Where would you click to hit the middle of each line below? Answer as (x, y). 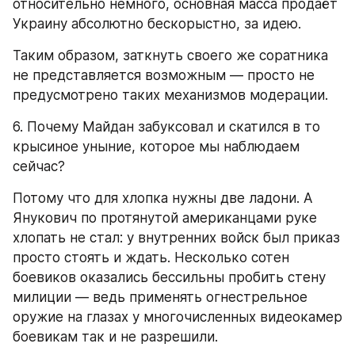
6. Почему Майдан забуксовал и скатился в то (166, 127)
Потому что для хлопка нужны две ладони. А (163, 198)
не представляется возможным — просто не (164, 76)
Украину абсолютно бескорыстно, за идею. (157, 24)
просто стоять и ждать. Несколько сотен (151, 258)
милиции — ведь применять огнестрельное (160, 298)
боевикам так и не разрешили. (115, 337)
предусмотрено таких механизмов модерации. (170, 95)
